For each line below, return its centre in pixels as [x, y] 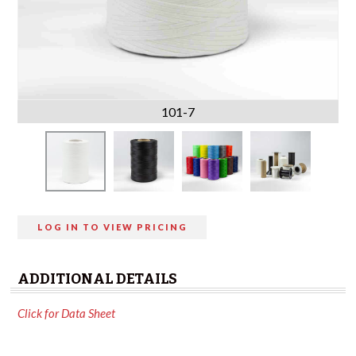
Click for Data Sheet [66, 313]
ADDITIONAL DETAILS [97, 279]
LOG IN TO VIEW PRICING [112, 227]
